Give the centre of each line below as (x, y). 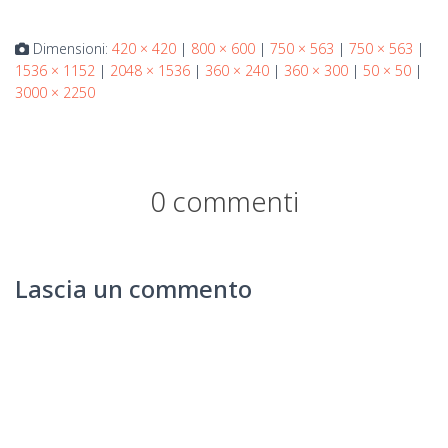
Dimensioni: (70, 49)
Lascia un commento (133, 289)
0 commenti (224, 202)
